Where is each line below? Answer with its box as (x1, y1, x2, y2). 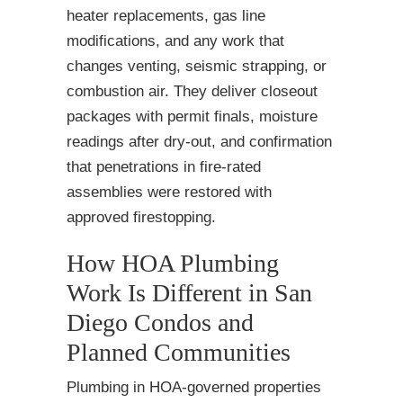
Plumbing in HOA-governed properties (67, 379, 321, 397)
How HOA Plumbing (67, 249, 279, 278)
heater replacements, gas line (67, 7, 265, 25)
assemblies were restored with (67, 184, 272, 201)
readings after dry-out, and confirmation (67, 133, 332, 151)
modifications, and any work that (67, 32, 284, 50)
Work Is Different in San (67, 279, 312, 308)
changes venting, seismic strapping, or (67, 58, 327, 76)
